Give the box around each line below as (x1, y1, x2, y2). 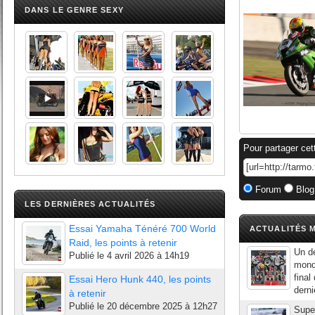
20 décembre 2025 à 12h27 (107, 301, 217, 311)
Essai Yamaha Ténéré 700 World (69, 223, 216, 234)
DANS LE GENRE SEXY (25, 6, 124, 14)
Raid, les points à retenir (69, 237, 177, 248)
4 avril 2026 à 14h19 (107, 250, 189, 261)
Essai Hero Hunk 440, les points (69, 274, 211, 285)
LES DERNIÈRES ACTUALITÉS (25, 200, 156, 208)
